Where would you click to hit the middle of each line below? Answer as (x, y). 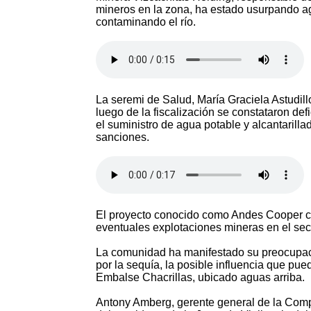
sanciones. (123, 137)
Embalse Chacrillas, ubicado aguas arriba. (200, 278)
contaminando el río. (146, 22)
